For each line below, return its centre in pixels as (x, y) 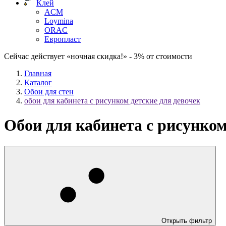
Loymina (59, 21)
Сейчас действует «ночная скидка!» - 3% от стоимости (98, 56)
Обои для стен (49, 92)
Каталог (38, 82)
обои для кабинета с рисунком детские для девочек (112, 101)
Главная (38, 73)
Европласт (63, 39)
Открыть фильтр (187, 220)
